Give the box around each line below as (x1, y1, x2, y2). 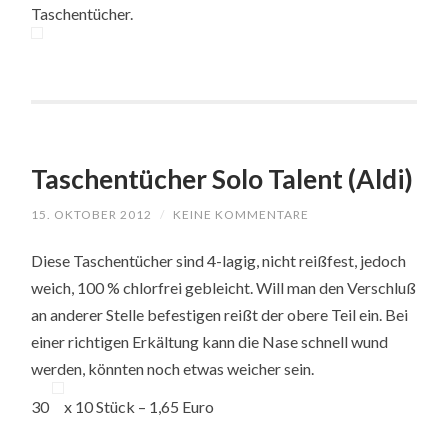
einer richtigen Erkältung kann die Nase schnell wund (31, 332, 389, 352)
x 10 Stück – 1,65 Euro (64, 397, 215, 417)
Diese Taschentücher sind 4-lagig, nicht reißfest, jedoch (31, 251, 407, 271)
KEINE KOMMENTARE (173, 207, 310, 223)
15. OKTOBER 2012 (31, 207, 153, 223)
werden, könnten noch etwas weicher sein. (31, 359, 315, 379)
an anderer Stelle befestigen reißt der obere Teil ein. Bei (31, 305, 409, 325)
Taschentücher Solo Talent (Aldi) (31, 163, 414, 196)
